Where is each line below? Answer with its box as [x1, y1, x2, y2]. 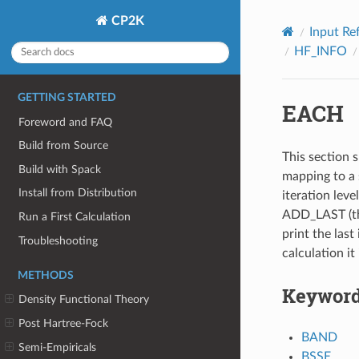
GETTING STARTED [18, 91, 116, 103]
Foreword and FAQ [18, 115, 113, 128]
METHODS [18, 269, 74, 281]
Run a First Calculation [18, 211, 131, 224]
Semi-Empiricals [18, 341, 97, 353]
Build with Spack [18, 163, 102, 175]
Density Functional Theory [18, 293, 150, 306]
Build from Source [18, 139, 109, 152]
